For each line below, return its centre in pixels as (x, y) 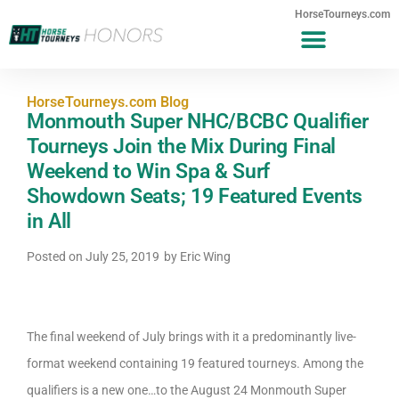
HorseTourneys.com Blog (108, 102)
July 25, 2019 (122, 256)
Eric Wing (204, 256)
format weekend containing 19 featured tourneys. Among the (195, 363)
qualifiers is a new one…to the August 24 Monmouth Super (187, 390)
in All (49, 221)
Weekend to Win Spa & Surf (148, 171)
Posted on (56, 256)
